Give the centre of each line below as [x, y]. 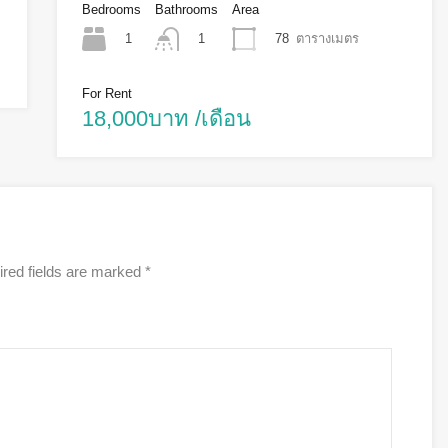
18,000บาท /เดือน [166, 119]
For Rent [106, 94]
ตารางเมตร [327, 38]
